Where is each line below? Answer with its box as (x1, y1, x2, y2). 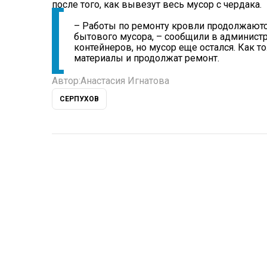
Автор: (52, 75, 80, 87)
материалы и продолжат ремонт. (74, 52, 219, 64)
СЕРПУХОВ (60, 95, 99, 104)
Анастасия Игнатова (80, 75, 169, 87)
